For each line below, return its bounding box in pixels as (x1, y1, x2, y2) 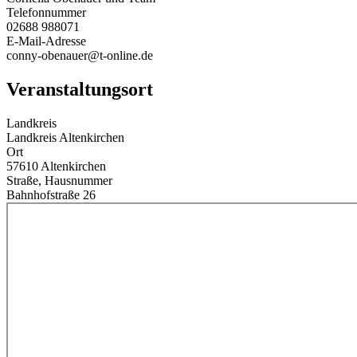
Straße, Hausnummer (6, 174, 112, 188)
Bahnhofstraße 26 (6, 188, 96, 202)
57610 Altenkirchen (6, 159, 106, 174)
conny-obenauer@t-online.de (6, 49, 153, 63)
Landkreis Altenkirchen (6, 131, 124, 145)
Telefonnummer (6, 6, 86, 20)
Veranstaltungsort (6, 79, 153, 100)
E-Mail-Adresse (6, 34, 86, 49)
